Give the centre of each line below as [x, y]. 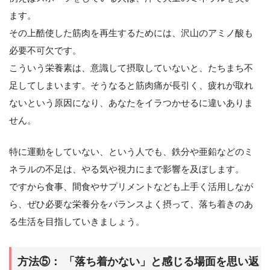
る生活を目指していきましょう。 [77, 221]
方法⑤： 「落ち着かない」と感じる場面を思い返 [138, 261]
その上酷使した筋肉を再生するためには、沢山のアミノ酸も [131, 33]
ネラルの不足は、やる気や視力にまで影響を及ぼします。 [127, 169]
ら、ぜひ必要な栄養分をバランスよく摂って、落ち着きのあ [131, 204]
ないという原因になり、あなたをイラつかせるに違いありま [131, 102]
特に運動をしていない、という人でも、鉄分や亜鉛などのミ [131, 151]
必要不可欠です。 [45, 50]
